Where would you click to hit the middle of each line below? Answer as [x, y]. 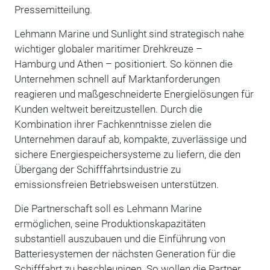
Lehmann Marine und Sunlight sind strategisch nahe [129, 33]
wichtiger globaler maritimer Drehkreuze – [108, 49]
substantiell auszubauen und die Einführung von [120, 238]
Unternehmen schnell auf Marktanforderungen [117, 79]
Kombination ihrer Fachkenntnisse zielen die [113, 124]
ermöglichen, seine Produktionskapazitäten [110, 223]
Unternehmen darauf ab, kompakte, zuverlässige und [130, 139]
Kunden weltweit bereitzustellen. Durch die [108, 109]
